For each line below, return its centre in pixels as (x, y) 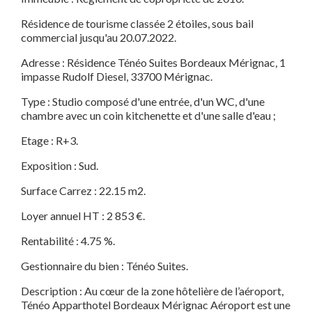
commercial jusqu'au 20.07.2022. (99, 38)
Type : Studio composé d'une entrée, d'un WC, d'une (143, 102)
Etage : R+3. (50, 141)
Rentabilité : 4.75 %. (68, 241)
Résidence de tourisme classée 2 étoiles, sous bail (137, 24)
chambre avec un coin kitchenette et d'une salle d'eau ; (149, 116)
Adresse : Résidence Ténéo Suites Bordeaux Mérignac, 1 (153, 63)
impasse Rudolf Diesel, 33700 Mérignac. (117, 77)
